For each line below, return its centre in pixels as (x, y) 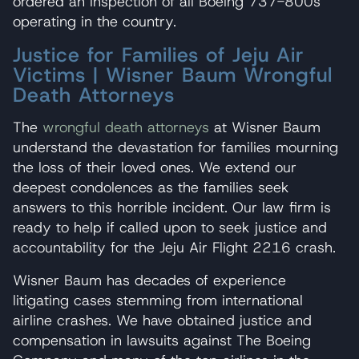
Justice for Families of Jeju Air (159, 54)
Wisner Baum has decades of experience (149, 280)
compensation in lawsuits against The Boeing (162, 340)
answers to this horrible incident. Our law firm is (172, 207)
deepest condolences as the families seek (151, 187)
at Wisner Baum (265, 127)
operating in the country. (95, 21)
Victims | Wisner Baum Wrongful (173, 75)
